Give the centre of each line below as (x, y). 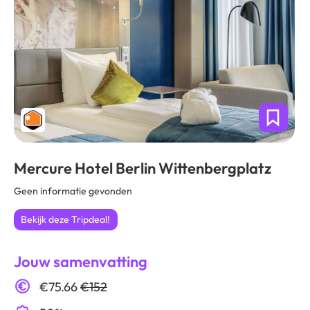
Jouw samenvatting (81, 262)
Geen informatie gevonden (73, 191)
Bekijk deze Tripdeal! (65, 220)
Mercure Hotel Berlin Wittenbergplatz (143, 168)
